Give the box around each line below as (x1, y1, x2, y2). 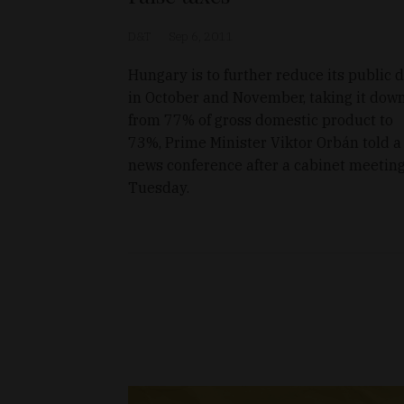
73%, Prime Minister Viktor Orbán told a (128, 133, 401, 152)
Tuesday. (128, 179, 189, 197)
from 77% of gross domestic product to (128, 111, 393, 130)
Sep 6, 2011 (169, 29, 233, 45)
